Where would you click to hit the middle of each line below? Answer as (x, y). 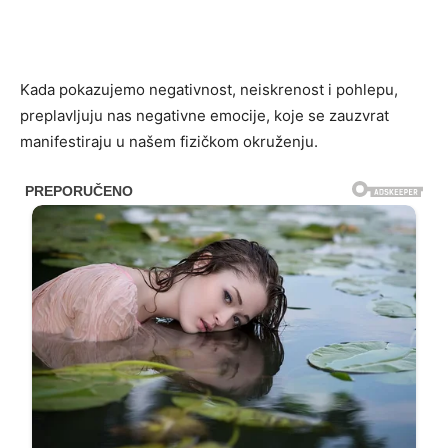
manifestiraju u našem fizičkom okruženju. (169, 142)
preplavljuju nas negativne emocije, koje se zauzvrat (204, 116)
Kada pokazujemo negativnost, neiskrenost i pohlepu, (209, 90)
